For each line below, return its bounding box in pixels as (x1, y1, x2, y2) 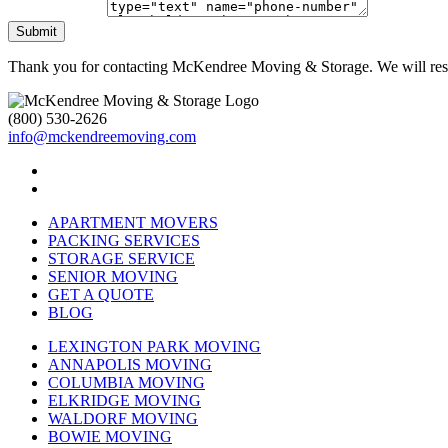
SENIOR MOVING (48, 267, 178, 285)
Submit (16, 23, 57, 39)
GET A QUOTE (48, 285, 154, 303)
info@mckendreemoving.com (8, 127, 196, 145)
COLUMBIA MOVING (48, 373, 205, 391)
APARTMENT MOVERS (48, 213, 218, 231)
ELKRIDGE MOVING (48, 391, 201, 409)
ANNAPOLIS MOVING (48, 355, 212, 373)
